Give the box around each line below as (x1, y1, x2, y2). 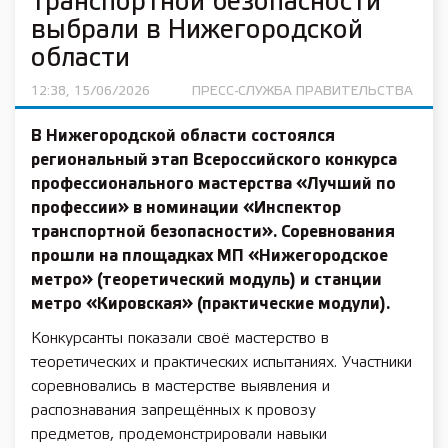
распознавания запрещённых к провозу (31, 403, 316, 418)
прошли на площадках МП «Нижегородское (31, 249, 388, 264)
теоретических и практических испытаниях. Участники (31, 355, 412, 370)
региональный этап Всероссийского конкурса (31, 153, 397, 168)
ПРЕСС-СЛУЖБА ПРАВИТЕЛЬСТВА (192, 86, 414, 97)
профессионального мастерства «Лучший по (31, 177, 396, 192)
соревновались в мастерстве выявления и (31, 379, 330, 394)
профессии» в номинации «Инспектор (31, 201, 341, 216)
